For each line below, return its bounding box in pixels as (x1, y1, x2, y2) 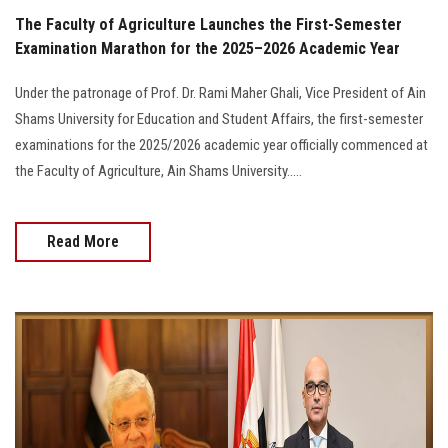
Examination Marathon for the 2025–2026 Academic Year (15, 39, 400, 59)
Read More (47, 232, 119, 252)
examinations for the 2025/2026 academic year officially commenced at (15, 136, 428, 155)
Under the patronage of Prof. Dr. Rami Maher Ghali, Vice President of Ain (15, 84, 426, 103)
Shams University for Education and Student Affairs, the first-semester (15, 110, 423, 129)
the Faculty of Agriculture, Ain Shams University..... (15, 162, 302, 181)
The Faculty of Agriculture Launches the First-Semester (15, 15, 402, 35)
